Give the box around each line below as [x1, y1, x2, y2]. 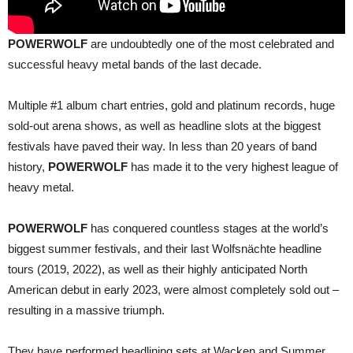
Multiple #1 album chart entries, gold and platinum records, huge [8, 98, 335, 113]
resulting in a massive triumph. [8, 303, 165, 318]
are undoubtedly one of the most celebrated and [91, 37, 334, 51]
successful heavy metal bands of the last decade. [8, 58, 262, 72]
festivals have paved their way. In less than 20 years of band [8, 139, 317, 154]
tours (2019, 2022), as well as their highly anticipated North [8, 262, 307, 277]
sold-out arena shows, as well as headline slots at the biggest [8, 119, 321, 133]
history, [8, 160, 48, 174]
